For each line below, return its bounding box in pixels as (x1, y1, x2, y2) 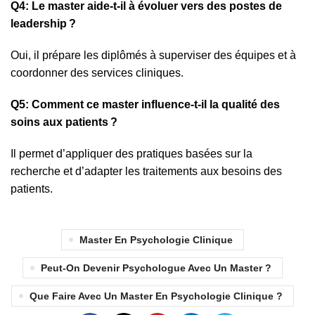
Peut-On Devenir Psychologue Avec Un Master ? (40, 262, 271, 274)
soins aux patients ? (11, 116, 117, 129)
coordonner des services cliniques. (11, 67, 184, 79)
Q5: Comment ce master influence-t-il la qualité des (11, 98, 280, 111)
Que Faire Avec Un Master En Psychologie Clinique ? (29, 290, 283, 302)
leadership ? (11, 18, 76, 30)
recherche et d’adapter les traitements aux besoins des (11, 165, 282, 178)
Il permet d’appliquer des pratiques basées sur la (11, 148, 252, 160)
